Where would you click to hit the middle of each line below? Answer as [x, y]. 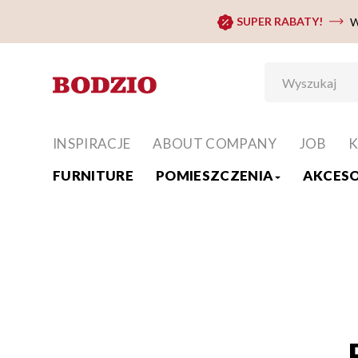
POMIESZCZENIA [215, 176]
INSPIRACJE [92, 144]
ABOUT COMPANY [215, 144]
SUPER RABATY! [279, 21]
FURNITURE [93, 176]
